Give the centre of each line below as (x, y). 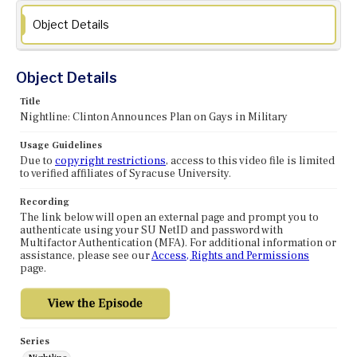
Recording (45, 202)
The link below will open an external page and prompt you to (169, 218)
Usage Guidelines (61, 146)
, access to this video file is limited (250, 161)
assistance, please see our (86, 256)
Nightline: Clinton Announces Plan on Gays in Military (154, 118)
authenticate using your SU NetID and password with (151, 231)
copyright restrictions (110, 161)
